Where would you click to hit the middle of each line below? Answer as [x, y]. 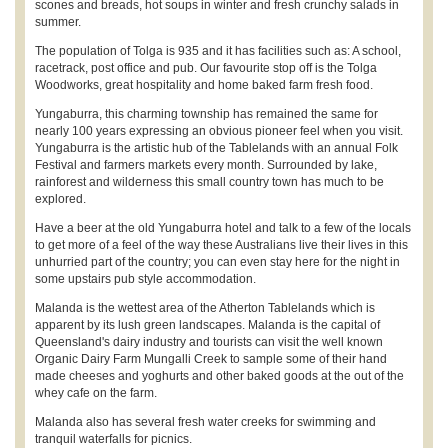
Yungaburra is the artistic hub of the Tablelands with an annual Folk [216, 147]
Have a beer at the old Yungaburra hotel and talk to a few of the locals [223, 227]
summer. [58, 21]
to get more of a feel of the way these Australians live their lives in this [221, 244]
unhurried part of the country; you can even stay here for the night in [217, 261]
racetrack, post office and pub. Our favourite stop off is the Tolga [206, 67]
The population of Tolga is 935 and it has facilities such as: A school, [218, 50]
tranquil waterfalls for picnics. [113, 438]
